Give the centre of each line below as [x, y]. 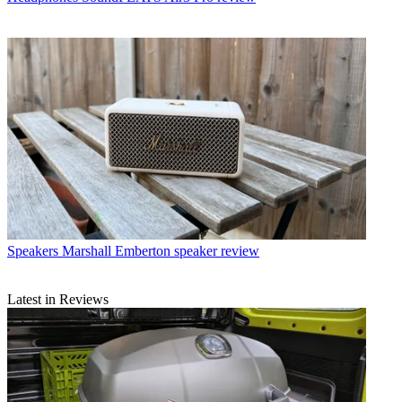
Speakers [33, 250]
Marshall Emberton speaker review [161, 250]
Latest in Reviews [58, 299]
